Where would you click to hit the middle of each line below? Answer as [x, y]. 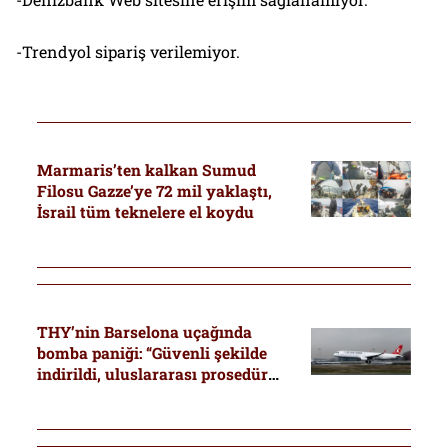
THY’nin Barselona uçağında [144, 331]
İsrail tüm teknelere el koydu [145, 211]
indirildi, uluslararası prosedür [152, 373]
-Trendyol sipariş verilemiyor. [128, 52]
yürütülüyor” [86, 394]
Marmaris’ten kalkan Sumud [146, 169]
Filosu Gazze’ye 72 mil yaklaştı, [154, 190]
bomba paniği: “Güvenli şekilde [151, 352]
